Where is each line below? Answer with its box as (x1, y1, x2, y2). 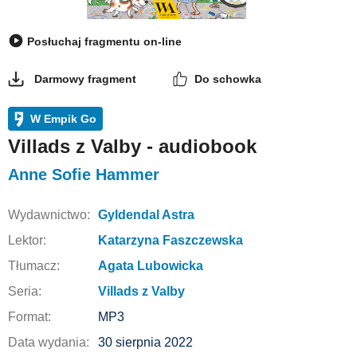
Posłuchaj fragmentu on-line (24, 35, 182, 48)
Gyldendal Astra (98, 208, 194, 222)
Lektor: (8, 233, 46, 247)
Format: (8, 310, 51, 324)
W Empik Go (27, 112, 96, 125)
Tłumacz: (8, 259, 60, 273)
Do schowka (194, 73, 261, 85)
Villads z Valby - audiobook (8, 135, 257, 157)
